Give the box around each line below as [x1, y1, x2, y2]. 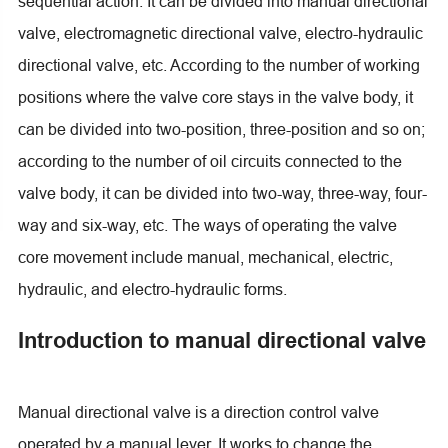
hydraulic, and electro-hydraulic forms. [17, 279, 287, 298]
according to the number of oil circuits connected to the [17, 151, 402, 170]
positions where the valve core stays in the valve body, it [17, 87, 413, 106]
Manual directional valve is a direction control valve [17, 402, 379, 421]
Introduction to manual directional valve [17, 326, 426, 353]
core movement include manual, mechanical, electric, [17, 247, 393, 266]
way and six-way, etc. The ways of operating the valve [17, 215, 397, 234]
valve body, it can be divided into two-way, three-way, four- [17, 183, 427, 202]
